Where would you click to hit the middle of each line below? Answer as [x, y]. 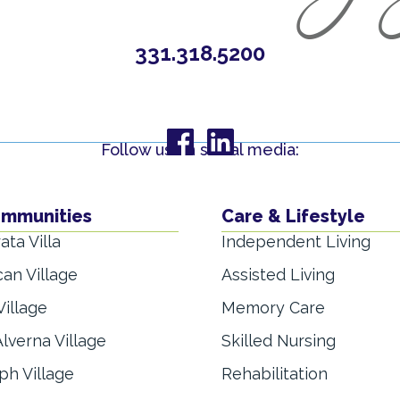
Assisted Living [278, 275]
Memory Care [273, 308]
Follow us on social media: [200, 150]
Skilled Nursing [279, 341]
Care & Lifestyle [293, 217]
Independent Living [296, 242]
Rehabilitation [275, 374]
